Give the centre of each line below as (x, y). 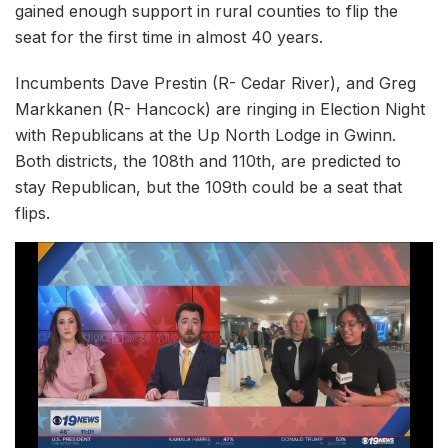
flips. (32, 213)
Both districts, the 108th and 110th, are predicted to (208, 161)
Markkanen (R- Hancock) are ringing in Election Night (220, 109)
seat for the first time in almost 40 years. (169, 37)
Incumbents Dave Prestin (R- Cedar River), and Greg (215, 83)
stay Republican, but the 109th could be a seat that (208, 187)
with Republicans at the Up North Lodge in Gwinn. (205, 135)
